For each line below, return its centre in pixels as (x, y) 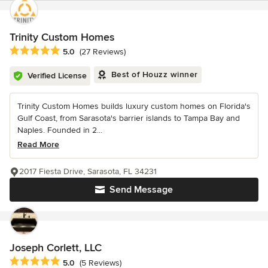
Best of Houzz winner (154, 75)
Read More (38, 145)
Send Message (141, 190)
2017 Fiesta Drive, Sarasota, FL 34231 (88, 172)
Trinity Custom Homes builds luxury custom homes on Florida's (134, 106)
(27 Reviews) (103, 52)
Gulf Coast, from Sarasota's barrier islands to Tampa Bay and (129, 118)
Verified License (57, 76)
